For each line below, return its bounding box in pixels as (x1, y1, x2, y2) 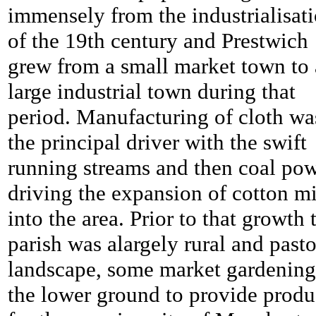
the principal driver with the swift (8, 130, 307, 155)
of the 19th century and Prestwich (8, 28, 308, 54)
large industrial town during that (8, 79, 296, 104)
